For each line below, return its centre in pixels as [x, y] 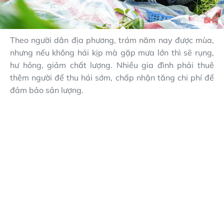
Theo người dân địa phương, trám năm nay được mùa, [112, 40]
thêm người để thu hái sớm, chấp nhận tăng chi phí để [112, 78]
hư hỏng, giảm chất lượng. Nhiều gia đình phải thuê [112, 65]
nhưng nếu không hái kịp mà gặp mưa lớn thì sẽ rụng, [112, 53]
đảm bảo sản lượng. [47, 90]
